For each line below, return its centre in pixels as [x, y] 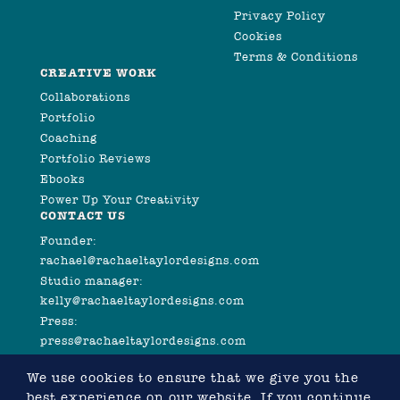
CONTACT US [83, 217]
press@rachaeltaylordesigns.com [143, 340]
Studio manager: [92, 280]
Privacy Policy [280, 15]
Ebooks [62, 179]
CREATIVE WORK [99, 73]
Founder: [69, 240]
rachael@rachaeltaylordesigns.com [150, 260]
